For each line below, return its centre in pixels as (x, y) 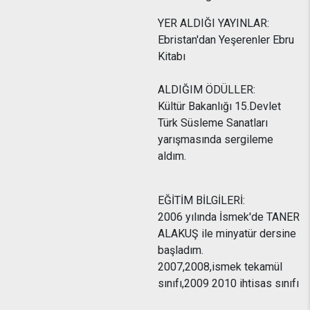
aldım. (172, 156)
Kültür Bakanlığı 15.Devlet (219, 106)
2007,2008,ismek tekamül (220, 267)
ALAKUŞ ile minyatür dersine (227, 234)
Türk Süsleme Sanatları (213, 123)
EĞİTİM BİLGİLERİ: (201, 200)
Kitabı (172, 56)
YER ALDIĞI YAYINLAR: (213, 23)
